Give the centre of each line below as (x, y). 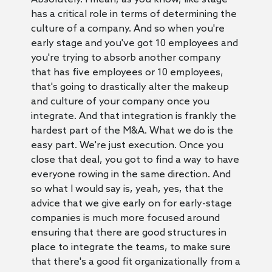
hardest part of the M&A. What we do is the (132, 131)
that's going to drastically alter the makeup (130, 87)
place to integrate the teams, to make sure (131, 247)
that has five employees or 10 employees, (127, 72)
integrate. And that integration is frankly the (133, 116)
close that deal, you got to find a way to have (135, 160)
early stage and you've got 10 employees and (134, 43)
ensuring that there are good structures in (128, 233)
